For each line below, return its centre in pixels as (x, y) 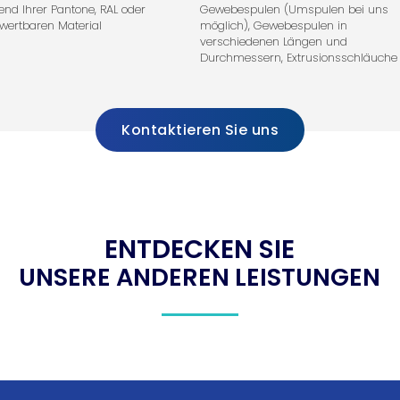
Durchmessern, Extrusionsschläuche (298, 57)
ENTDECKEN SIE (200, 249)
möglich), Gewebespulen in (273, 25)
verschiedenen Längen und (273, 41)
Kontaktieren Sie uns (200, 129)
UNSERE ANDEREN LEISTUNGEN (200, 277)
